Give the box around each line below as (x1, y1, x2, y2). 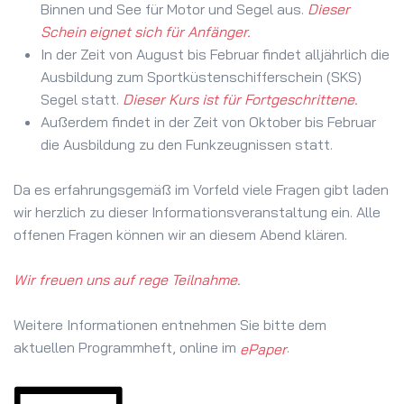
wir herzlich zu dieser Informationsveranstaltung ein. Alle (14, 203, 381, 222)
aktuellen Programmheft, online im (14, 338, 240, 357)
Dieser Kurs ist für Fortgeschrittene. (123, 90, 358, 109)
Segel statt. (41, 90, 123, 109)
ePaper (240, 339, 287, 358)
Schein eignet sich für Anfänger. (41, 23, 251, 41)
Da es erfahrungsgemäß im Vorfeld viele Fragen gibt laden (14, 180, 389, 199)
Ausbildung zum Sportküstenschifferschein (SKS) (41, 68, 362, 87)
